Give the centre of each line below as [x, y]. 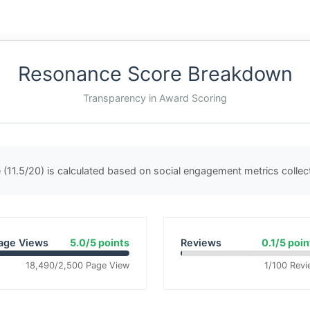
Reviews [201, 243]
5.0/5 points [100, 243]
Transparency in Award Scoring [155, 98]
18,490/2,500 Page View [77, 265]
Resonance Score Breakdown [155, 74]
